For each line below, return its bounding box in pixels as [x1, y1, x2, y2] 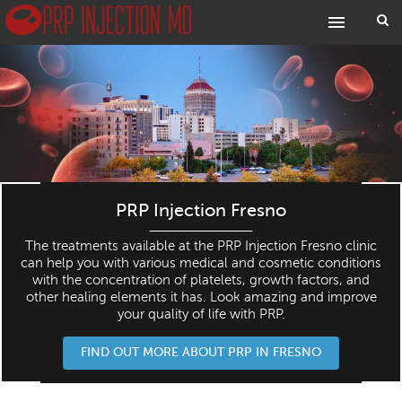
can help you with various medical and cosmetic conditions [21, 255, 381, 270]
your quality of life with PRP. [117, 306, 285, 321]
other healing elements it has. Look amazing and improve [25, 289, 377, 304]
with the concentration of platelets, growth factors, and [32, 272, 370, 287]
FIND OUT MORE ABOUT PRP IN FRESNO [81, 345, 321, 359]
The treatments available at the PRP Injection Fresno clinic [25, 238, 377, 253]
